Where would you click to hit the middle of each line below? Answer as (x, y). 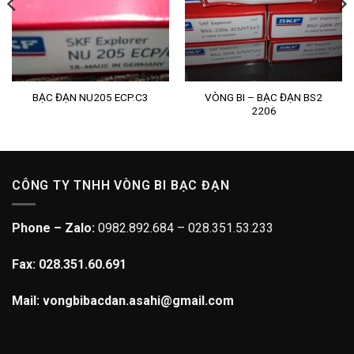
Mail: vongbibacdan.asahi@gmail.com (123, 300)
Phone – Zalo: (55, 228)
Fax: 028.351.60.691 (69, 265)
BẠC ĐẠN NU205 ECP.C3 (90, 98)
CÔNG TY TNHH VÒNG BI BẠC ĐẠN (121, 185)
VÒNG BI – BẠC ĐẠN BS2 (264, 97)
